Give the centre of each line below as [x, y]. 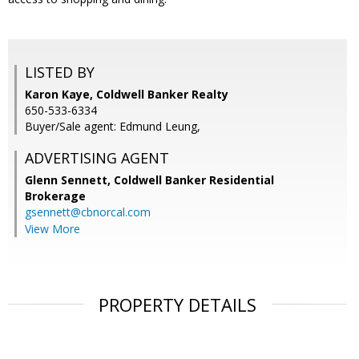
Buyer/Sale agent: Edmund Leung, [113, 127]
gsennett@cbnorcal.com [88, 212]
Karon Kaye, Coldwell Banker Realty [127, 95]
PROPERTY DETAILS [177, 305]
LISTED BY [60, 73]
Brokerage [55, 196]
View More [52, 229]
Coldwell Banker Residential [194, 180]
